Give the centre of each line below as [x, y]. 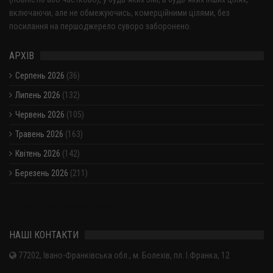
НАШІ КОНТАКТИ [44, 235]
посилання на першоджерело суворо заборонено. [100, 27]
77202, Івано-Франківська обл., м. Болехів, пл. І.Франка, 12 [123, 256]
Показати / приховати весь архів [68, 206]
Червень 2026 [40, 115]
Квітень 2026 [38, 154]
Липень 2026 [38, 95]
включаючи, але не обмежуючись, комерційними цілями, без [119, 13]
